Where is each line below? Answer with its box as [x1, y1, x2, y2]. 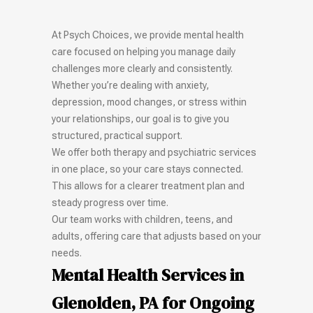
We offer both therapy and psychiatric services [52, 147, 256, 158]
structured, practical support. [52, 130, 182, 141]
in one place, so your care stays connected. [52, 163, 243, 175]
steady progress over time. [52, 197, 168, 208]
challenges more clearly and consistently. [52, 63, 233, 74]
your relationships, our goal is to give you [52, 113, 229, 124]
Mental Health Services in [52, 263, 244, 286]
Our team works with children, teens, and [52, 214, 233, 225]
